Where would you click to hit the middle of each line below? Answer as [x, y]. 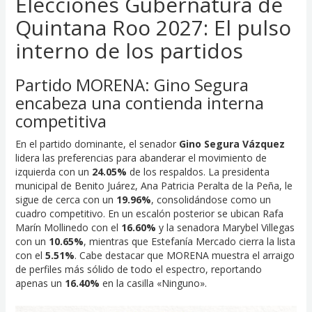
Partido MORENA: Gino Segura [132, 84]
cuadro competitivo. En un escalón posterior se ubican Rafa [149, 213]
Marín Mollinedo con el [68, 227]
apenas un [40, 283]
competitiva [61, 120]
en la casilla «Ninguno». [153, 283]
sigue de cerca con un [65, 199]
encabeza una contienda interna [139, 102]
